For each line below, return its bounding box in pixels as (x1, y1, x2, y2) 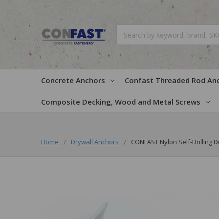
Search (116, 25, 138, 34)
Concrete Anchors (41, 75, 105, 85)
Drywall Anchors (71, 137, 119, 146)
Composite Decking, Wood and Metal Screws (41, 96, 200, 107)
